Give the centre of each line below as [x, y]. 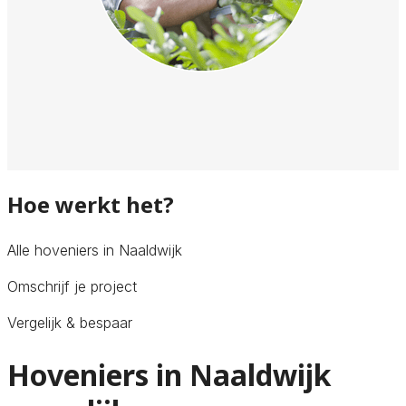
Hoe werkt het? [91, 204]
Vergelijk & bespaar [70, 322]
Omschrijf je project [72, 286]
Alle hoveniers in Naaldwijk [95, 250]
